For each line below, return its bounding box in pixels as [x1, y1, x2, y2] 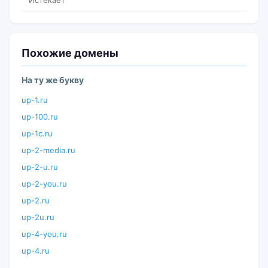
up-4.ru [22, 246, 50, 255]
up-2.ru [22, 196, 50, 205]
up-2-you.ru [22, 179, 67, 188]
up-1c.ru [22, 129, 53, 138]
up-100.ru [22, 112, 58, 121]
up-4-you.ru [22, 229, 67, 239]
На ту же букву [22, 75, 84, 85]
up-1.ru [22, 95, 48, 105]
